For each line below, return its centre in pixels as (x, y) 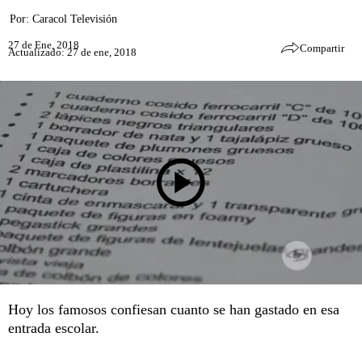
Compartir (322, 48)
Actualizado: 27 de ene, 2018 (72, 52)
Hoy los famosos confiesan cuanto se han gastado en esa (174, 309)
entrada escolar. (54, 328)
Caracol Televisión (75, 19)
